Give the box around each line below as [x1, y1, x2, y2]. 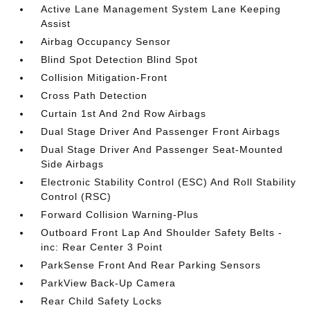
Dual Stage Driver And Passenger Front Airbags [41, 126, 281, 137]
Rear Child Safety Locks [41, 295, 163, 307]
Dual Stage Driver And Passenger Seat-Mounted [41, 144, 284, 155]
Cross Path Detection [41, 90, 148, 101]
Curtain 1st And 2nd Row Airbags [41, 108, 207, 119]
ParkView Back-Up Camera [41, 277, 176, 289]
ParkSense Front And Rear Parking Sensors [41, 259, 262, 271]
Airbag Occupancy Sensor [41, 36, 172, 47]
